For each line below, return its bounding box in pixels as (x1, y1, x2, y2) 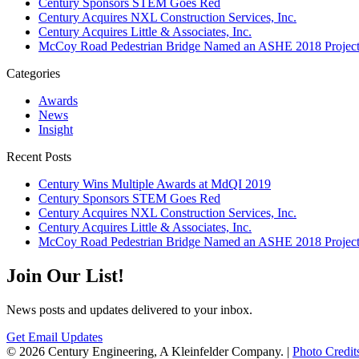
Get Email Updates (6, 330, 103, 345)
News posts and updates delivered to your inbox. (6, 303, 252, 317)
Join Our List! (6, 265, 124, 287)
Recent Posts (6, 150, 71, 164)
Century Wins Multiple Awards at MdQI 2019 (38, 177, 271, 192)
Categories (6, 67, 60, 81)
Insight (38, 123, 73, 137)
